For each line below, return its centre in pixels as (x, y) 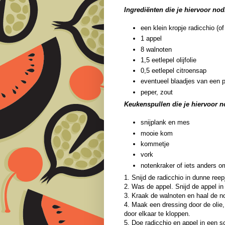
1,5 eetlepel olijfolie (168, 60)
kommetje (155, 144)
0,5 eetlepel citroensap (174, 71)
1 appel (151, 39)
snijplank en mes (165, 123)
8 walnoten (156, 49)
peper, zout (157, 92)
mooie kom (157, 133)
